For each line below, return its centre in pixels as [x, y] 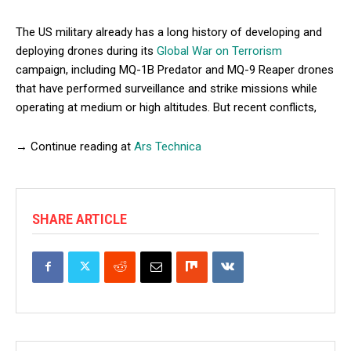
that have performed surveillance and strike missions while [166, 88]
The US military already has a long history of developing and [169, 32]
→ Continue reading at [75, 146]
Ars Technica [168, 146]
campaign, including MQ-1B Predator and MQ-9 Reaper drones [175, 69]
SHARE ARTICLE [80, 219]
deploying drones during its [86, 51]
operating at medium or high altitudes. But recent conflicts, [166, 107]
